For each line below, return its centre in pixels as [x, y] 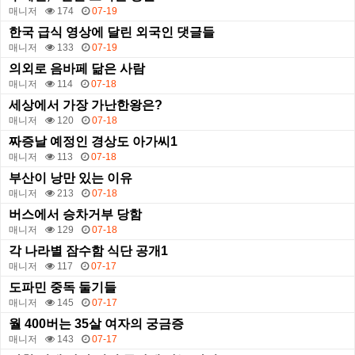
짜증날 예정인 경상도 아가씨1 [93, 141]
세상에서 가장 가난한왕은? [86, 105]
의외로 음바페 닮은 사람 [77, 68]
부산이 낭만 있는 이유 [71, 177]
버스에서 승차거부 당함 [75, 214]
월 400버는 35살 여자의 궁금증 [96, 323]
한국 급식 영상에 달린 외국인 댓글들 [112, 32]
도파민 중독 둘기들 [63, 287]
